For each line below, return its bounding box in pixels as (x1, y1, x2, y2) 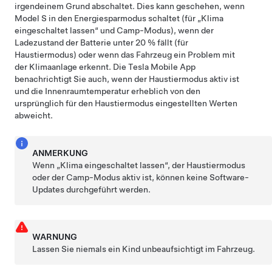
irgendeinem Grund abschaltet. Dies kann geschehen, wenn (15, 1, 245, 11)
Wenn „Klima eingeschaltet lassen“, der (32, 160, 187, 170)
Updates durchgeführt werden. (32, 185, 151, 194)
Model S (15, 13, 47, 23)
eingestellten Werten (154, 98, 237, 108)
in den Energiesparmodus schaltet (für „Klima (47, 13, 223, 23)
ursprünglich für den (15, 98, 95, 108)
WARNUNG (32, 232, 78, 242)
